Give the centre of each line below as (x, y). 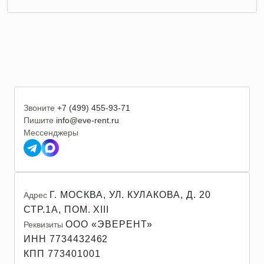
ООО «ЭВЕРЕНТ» (109, 224)
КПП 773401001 (62, 254)
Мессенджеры (51, 133)
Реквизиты (43, 225)
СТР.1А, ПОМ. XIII (67, 209)
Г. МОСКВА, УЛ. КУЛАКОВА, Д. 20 (130, 195)
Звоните (39, 108)
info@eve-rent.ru (88, 120)
